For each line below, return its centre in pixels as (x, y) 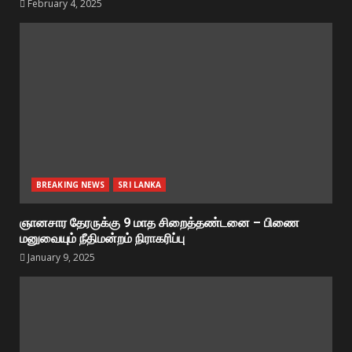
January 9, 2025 (60, 257)
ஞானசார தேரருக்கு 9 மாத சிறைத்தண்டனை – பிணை (159, 222)
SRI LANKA (140, 184)
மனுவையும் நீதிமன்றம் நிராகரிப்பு (102, 238)
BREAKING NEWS (71, 184)
